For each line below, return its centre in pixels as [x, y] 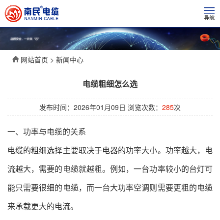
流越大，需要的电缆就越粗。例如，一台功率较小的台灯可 [110, 169]
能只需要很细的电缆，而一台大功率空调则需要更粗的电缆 [110, 188]
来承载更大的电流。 [43, 206]
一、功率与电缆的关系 [47, 132]
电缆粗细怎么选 [110, 83]
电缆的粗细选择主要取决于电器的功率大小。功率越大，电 [110, 150]
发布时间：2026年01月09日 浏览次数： [101, 107]
